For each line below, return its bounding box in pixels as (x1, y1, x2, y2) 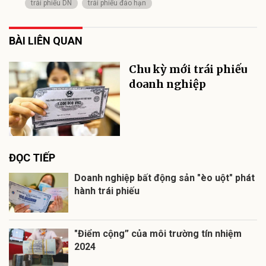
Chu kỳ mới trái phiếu (129, 62, 248, 76)
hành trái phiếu (74, 185, 140, 197)
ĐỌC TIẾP (9, 151, 55, 164)
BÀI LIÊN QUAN (9, 34, 83, 47)
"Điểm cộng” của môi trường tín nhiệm (74, 227, 242, 239)
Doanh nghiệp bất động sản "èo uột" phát (74, 172, 255, 183)
